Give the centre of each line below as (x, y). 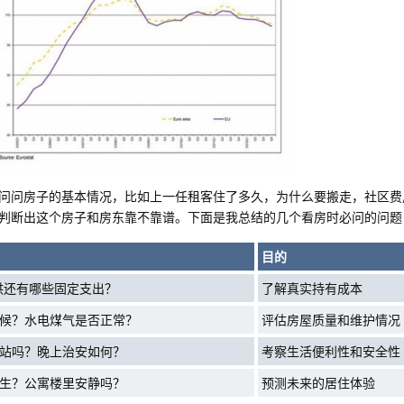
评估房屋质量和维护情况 (331, 319)
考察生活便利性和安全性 (331, 351)
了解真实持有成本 (312, 288)
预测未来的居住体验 (318, 382)
